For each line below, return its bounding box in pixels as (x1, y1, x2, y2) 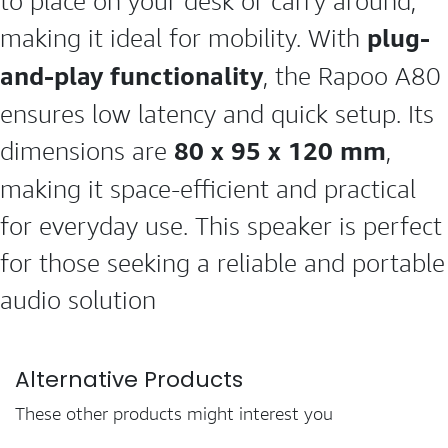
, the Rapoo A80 (263, 59, 441, 93)
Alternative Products (15, 363, 243, 395)
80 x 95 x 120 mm (174, 132, 386, 171)
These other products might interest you (15, 401, 333, 426)
